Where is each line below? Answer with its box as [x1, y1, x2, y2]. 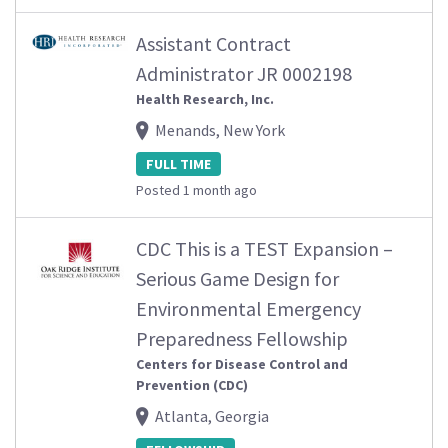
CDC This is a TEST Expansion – [136, 235, 393, 261]
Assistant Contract [136, 30, 291, 56]
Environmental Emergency [136, 295, 361, 321]
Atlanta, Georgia [155, 405, 269, 426]
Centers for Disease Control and [136, 354, 348, 373]
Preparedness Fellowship [136, 325, 348, 351]
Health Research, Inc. [136, 89, 274, 108]
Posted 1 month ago [136, 180, 257, 199]
